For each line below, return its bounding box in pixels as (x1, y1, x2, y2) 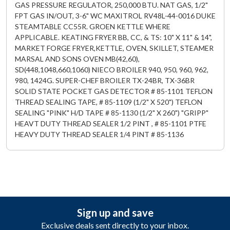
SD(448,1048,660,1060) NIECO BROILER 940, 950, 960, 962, (14, 65, 208, 74)
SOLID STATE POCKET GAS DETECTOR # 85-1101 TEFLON (14, 87, 213, 95)
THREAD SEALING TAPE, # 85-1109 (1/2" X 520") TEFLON (14, 98, 202, 106)
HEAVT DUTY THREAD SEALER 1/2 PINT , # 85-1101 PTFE (14, 119, 206, 128)
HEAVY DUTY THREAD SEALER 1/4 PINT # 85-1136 (14, 130, 184, 139)
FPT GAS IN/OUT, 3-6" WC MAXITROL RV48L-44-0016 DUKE (14, 11, 216, 20)
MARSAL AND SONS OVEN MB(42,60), (14, 54, 140, 63)
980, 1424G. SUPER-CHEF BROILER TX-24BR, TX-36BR (14, 76, 195, 85)
